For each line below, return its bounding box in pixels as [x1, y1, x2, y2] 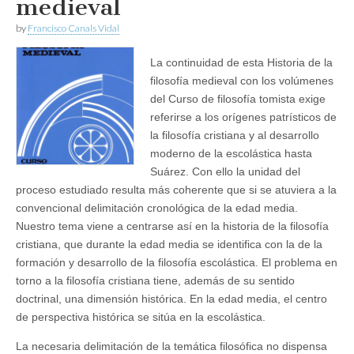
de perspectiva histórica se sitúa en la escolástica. [16, 311, 265, 323]
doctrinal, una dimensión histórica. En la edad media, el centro [16, 292, 327, 305]
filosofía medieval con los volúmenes [150, 74, 333, 87]
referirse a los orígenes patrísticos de [150, 111, 337, 123]
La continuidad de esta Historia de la [150, 56, 333, 69]
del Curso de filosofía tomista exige [150, 92, 326, 105]
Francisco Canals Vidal [28, 22, 119, 34]
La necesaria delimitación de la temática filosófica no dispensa [16, 340, 327, 352]
